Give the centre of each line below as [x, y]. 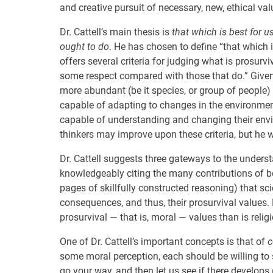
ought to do [84, 47]
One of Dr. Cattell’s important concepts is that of [164, 242]
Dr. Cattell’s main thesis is [116, 32]
